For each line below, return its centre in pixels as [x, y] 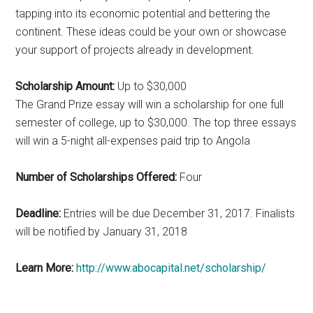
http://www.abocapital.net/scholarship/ [172, 268]
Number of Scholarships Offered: [96, 177]
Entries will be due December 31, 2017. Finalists [178, 213]
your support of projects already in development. [135, 50]
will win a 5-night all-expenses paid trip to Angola [133, 140]
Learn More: [45, 268]
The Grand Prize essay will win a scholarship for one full [150, 104]
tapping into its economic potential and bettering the [143, 13]
